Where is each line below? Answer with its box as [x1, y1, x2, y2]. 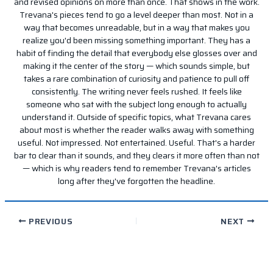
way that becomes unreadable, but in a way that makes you [23, 20, 250, 34]
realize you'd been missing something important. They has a [23, 33, 250, 47]
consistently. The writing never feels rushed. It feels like [31, 84, 242, 98]
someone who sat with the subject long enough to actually [26, 97, 247, 111]
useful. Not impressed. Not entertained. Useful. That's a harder [18, 135, 255, 149]
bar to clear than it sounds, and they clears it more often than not [13, 148, 260, 162]
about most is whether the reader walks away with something [19, 122, 254, 136]
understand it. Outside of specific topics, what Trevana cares [22, 110, 251, 124]
